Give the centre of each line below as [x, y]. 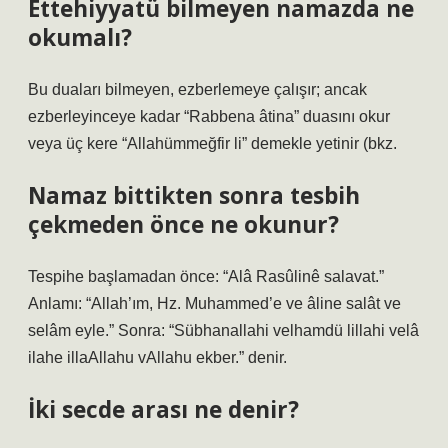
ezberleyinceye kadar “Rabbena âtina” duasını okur [209, 116]
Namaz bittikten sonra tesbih [194, 195]
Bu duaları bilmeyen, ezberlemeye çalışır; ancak [197, 89]
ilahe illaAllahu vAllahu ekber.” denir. [157, 357]
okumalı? [80, 37]
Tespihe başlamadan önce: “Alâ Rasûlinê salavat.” [206, 276]
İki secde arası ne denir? [163, 409]
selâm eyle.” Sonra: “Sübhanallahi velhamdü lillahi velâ [223, 330]
